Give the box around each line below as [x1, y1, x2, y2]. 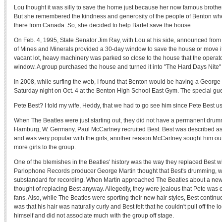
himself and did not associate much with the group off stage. [14, 212, 174, 219]
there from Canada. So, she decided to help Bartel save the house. [14, 22, 192, 29]
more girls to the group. [14, 144, 76, 151]
